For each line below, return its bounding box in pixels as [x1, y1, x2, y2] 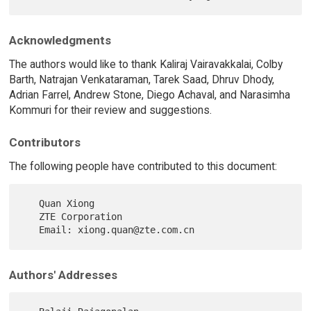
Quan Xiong [22, 198, 40, 210]
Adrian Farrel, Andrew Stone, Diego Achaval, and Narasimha [8, 87, 290, 101]
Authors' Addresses [8, 267, 117, 282]
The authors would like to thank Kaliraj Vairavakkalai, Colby [8, 57, 283, 71]
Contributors [8, 135, 81, 150]
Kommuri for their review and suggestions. [8, 103, 212, 117]
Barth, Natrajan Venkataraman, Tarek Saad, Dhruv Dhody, [8, 72, 274, 86]
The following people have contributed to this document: [8, 160, 277, 174]
